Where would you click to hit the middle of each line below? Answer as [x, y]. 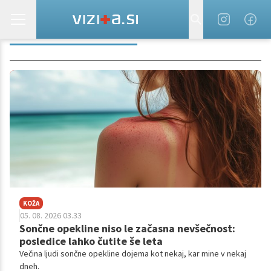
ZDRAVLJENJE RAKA [73, 18]
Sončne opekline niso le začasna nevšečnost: [127, 229]
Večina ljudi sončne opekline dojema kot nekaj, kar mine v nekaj [133, 254]
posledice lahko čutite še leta [91, 241]
